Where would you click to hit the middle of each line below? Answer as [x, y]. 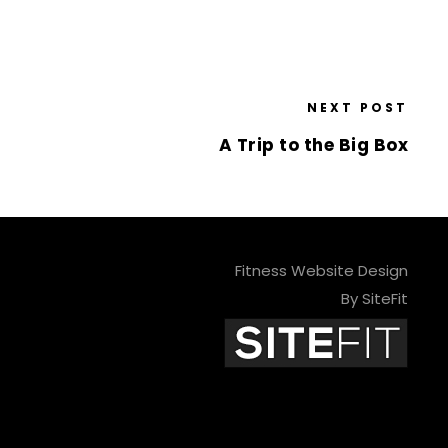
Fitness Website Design [321, 271]
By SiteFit [374, 299]
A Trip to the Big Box [313, 145]
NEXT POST [357, 108]
